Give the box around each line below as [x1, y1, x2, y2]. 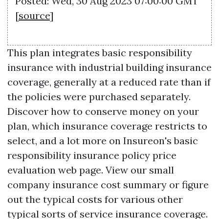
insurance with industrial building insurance [7, 61, 212, 73]
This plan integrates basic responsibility [7, 46, 192, 59]
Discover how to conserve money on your [7, 105, 199, 117]
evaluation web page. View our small [7, 163, 174, 176]
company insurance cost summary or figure [7, 178, 209, 191]
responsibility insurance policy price [7, 149, 176, 161]
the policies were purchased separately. [7, 90, 191, 103]
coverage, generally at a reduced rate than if [7, 75, 211, 88]
